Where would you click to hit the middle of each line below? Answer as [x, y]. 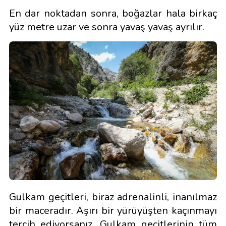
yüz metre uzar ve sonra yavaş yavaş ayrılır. [106, 27]
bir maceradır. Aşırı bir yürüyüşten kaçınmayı [113, 210]
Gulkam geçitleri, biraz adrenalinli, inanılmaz [113, 197]
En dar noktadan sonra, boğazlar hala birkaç [113, 14]
